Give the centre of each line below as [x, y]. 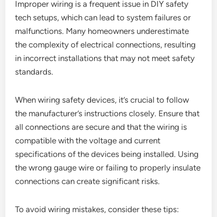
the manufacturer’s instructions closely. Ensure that [108, 114]
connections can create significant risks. [88, 181]
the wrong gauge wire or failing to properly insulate [108, 168]
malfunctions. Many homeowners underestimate [102, 31]
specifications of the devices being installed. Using [107, 154]
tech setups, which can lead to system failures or [103, 18]
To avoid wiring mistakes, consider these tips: [97, 209]
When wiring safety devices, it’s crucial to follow [102, 100]
